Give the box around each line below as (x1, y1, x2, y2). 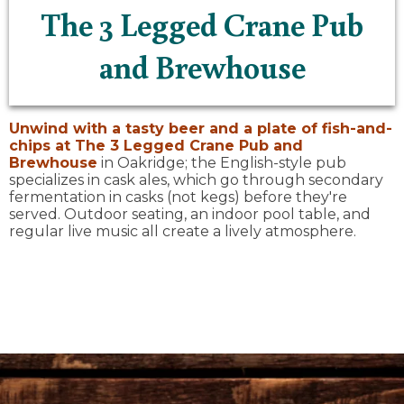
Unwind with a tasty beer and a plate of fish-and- (9, 120, 392, 138)
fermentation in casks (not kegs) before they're (9, 188, 347, 207)
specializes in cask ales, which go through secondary (9, 171, 383, 189)
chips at (9, 137, 75, 155)
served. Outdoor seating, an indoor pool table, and (9, 206, 371, 224)
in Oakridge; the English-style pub (97, 154, 346, 172)
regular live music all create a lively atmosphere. (9, 223, 356, 241)
